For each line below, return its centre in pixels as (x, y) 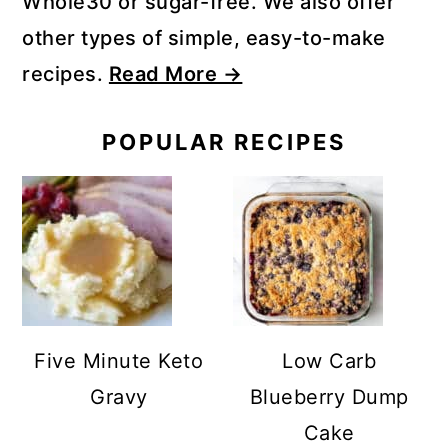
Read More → (175, 73)
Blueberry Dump (329, 396)
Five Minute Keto (119, 360)
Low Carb (329, 360)
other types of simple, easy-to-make (204, 37)
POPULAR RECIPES (224, 141)
